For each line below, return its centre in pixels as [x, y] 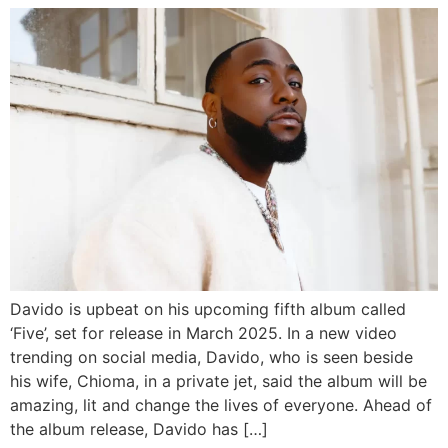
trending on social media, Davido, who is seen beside [211, 357]
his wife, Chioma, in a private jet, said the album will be [218, 381]
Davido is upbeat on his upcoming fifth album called [208, 309]
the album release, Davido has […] [139, 429]
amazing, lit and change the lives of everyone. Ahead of [221, 405]
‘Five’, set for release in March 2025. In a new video [203, 333]
